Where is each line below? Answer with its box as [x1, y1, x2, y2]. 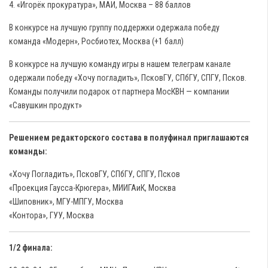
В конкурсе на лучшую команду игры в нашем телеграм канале [9, 59, 231, 69]
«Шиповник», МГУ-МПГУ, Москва [9, 197, 123, 206]
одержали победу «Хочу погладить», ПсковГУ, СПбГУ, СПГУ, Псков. [9, 73, 246, 83]
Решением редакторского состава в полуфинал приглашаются [9, 133, 249, 142]
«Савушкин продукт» [9, 100, 82, 110]
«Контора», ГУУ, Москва [9, 211, 94, 220]
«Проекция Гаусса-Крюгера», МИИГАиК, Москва [9, 183, 176, 193]
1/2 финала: [9, 243, 53, 252]
